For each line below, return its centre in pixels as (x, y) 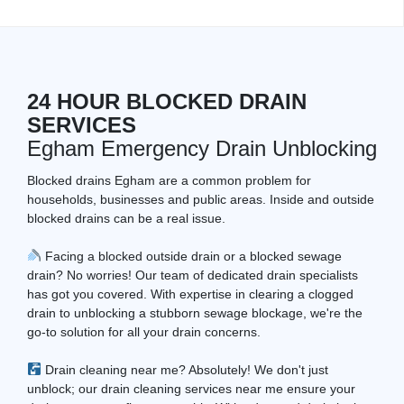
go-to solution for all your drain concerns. (144, 331)
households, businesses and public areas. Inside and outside (201, 199)
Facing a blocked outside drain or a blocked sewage (191, 256)
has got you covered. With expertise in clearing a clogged (190, 294)
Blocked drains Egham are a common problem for (169, 180)
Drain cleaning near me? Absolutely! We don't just (184, 369)
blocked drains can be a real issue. (126, 218)
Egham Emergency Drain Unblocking (202, 148)
